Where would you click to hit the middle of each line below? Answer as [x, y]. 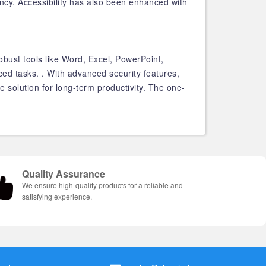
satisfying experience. [57, 196]
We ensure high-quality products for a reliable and [102, 185]
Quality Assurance [64, 174]
